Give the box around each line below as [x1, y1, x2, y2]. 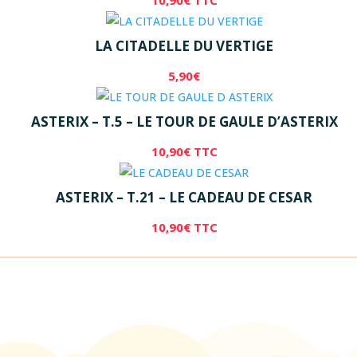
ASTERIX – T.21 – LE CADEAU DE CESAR [56, 187, 312, 206]
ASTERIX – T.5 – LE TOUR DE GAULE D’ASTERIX [30, 112, 338, 131]
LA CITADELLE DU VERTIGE [95, 36, 273, 55]
